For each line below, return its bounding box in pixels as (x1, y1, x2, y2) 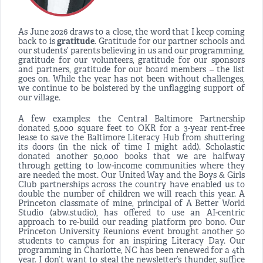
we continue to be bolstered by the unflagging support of (18, 84, 245, 95)
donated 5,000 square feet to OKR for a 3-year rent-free (18, 124, 245, 134)
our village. (18, 93, 60, 104)
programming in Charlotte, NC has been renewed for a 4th (18, 246, 245, 257)
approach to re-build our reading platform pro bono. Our (18, 218, 245, 228)
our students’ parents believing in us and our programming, (18, 46, 245, 57)
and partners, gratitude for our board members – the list (18, 65, 245, 76)
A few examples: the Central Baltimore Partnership (18, 114, 245, 125)
